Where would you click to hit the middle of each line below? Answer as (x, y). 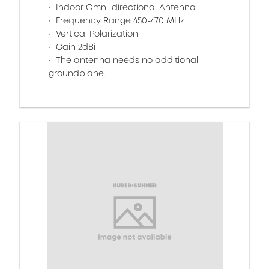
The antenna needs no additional (126, 60)
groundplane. (77, 73)
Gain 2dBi (74, 47)
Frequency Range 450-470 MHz (119, 20)
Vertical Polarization (96, 34)
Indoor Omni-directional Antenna (125, 7)
